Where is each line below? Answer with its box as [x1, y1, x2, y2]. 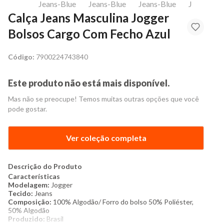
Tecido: [8, 189, 33, 197]
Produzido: [8, 214, 45, 223]
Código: [8, 52, 34, 61]
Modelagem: [8, 180, 49, 189]
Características [8, 172, 60, 180]
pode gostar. [8, 104, 47, 113]
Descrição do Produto [8, 162, 82, 170]
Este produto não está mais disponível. [8, 77, 169, 88]
